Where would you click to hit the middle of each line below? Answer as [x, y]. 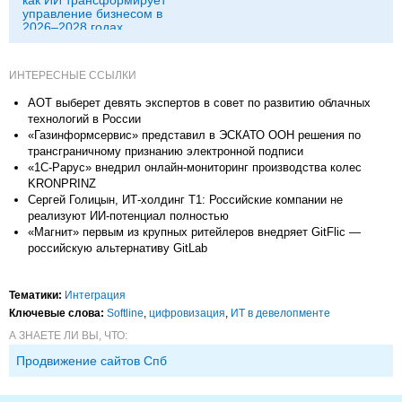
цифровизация [187, 314]
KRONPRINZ [62, 184]
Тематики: [35, 296]
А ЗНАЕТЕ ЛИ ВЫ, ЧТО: [68, 336]
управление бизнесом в [92, 14]
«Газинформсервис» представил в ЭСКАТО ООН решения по [194, 135]
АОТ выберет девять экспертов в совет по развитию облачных [199, 103]
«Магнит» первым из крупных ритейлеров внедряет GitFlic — [194, 232]
